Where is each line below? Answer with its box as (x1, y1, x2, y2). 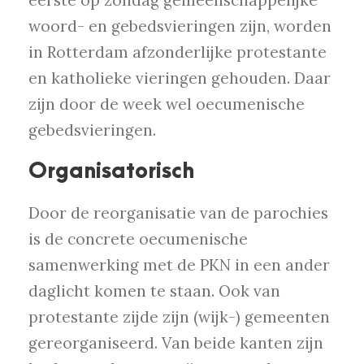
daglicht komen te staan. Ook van (28, 281, 280, 301)
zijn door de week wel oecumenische (28, 94, 305, 115)
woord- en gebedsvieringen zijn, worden (28, 16, 331, 37)
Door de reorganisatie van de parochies (28, 203, 328, 223)
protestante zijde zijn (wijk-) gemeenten (28, 307, 330, 327)
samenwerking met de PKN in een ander (28, 255, 330, 275)
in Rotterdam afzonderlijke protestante (28, 42, 327, 63)
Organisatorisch (28, 159, 194, 184)
